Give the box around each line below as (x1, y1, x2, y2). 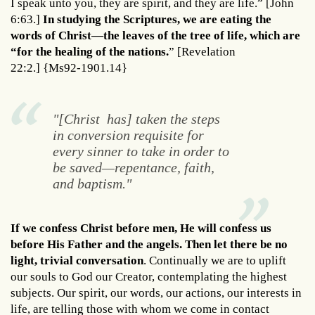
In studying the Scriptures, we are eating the (43, 13, 271, 27)
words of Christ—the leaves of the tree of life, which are (11, 29, 300, 43)
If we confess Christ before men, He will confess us (11, 221, 271, 235)
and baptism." (52, 176, 131, 192)
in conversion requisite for (52, 127, 204, 143)
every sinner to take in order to (52, 143, 229, 160)
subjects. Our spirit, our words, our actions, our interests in (11, 285, 302, 300)
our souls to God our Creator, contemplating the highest (11, 269, 287, 283)
